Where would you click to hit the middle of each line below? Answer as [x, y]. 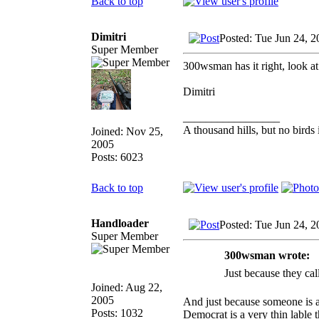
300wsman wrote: [267, 255]
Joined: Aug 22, [127, 287]
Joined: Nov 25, [127, 131]
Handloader [120, 223]
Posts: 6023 [117, 157]
